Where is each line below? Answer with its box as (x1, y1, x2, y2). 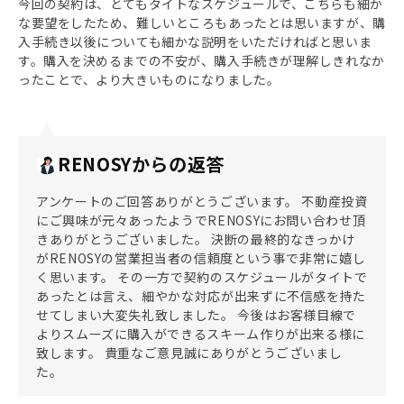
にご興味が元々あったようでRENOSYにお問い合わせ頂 (36, 211, 366, 229)
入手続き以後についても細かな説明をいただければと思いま (18, 32, 372, 50)
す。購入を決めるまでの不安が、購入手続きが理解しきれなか (18, 51, 385, 69)
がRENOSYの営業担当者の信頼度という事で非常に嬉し (36, 249, 366, 267)
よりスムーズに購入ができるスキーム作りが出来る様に (36, 325, 366, 343)
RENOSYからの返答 (58, 151, 225, 177)
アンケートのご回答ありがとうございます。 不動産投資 (36, 192, 368, 210)
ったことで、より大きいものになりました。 (18, 70, 280, 88)
